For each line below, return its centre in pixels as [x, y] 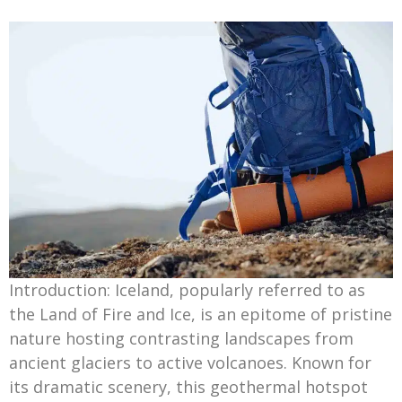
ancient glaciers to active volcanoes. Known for [190, 362]
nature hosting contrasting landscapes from [181, 338]
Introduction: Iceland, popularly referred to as [187, 289]
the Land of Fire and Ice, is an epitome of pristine [201, 314]
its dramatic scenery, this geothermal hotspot [188, 386]
